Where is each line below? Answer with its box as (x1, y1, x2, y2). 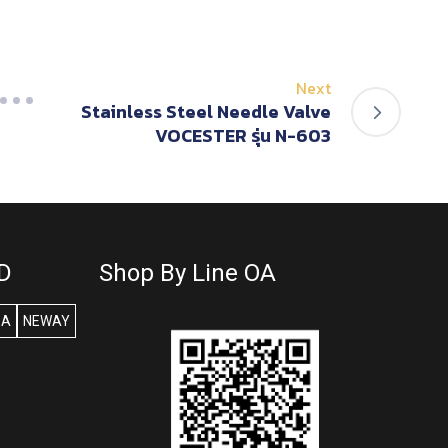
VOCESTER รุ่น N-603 (155, 122, 331, 150)
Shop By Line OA (98, 259, 276, 288)
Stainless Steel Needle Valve (81, 98, 331, 126)
